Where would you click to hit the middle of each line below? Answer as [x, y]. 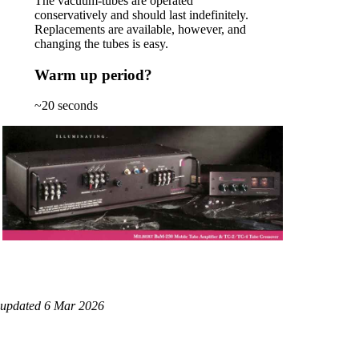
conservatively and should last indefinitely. [141, 14]
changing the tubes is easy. [101, 43]
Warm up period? [93, 75]
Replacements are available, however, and [140, 29]
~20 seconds [66, 106]
